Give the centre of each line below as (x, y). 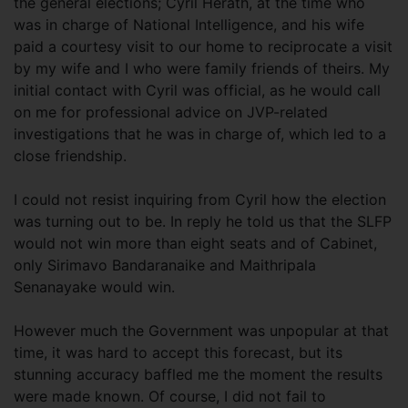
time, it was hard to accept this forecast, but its (178, 352)
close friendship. (70, 156)
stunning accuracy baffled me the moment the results (198, 374)
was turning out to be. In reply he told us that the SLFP (203, 221)
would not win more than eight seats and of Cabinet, (195, 243)
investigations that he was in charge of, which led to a (200, 134)
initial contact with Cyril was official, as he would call (197, 90)
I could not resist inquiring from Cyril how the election (200, 199)
